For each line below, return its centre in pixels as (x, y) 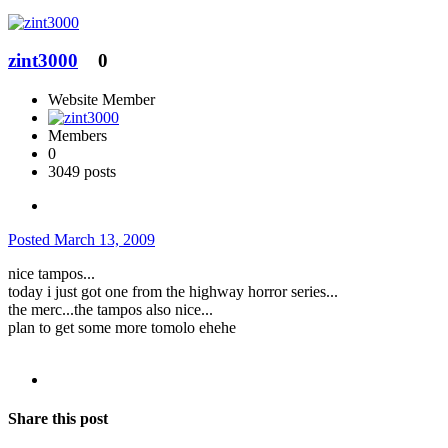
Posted (31, 239)
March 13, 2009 (104, 239)
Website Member (101, 99)
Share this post (58, 419)
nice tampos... (51, 273)
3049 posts (82, 171)
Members (77, 135)
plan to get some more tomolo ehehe (122, 327)
